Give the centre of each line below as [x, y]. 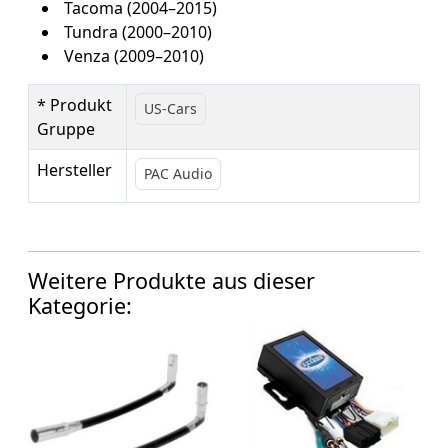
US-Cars [170, 108]
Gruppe [66, 128]
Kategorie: [80, 305]
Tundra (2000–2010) [136, 31]
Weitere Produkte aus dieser [171, 280]
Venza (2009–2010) [132, 55]
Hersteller [74, 169]
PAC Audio [178, 173]
